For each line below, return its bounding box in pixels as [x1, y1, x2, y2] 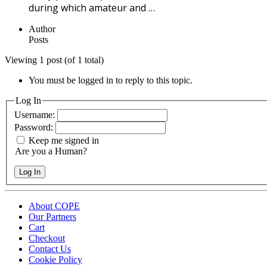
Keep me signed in [29, 135, 99, 146]
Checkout [29, 233, 65, 244]
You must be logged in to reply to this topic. [29, 74, 193, 85]
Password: [14, 122, 55, 133]
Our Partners [29, 212, 76, 222]
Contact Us [29, 244, 71, 254]
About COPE [29, 201, 80, 212]
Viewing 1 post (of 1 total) [5, 54, 104, 65]
